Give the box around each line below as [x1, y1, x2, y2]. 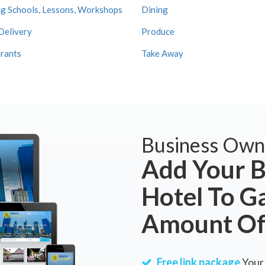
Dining [141, 4, 168, 15]
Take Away [141, 48, 183, 59]
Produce [141, 26, 174, 37]
